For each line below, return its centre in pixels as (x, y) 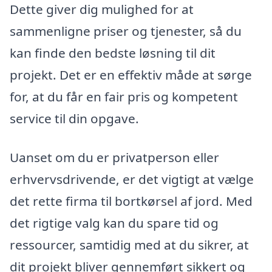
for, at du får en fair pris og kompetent (124, 97)
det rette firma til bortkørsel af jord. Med (131, 201)
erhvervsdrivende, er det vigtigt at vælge (132, 179)
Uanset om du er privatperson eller (114, 157)
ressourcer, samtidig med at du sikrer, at (129, 244)
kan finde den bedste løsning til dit (113, 53)
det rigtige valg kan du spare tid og (114, 223)
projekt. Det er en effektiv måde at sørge (131, 75)
